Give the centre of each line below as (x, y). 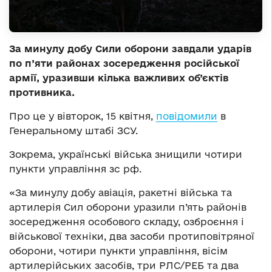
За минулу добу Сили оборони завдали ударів (130, 48)
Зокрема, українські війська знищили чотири (126, 154)
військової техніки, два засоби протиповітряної (132, 236)
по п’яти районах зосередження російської (124, 63)
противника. (42, 92)
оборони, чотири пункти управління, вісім (118, 250)
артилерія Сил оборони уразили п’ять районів (128, 207)
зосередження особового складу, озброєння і (127, 221)
